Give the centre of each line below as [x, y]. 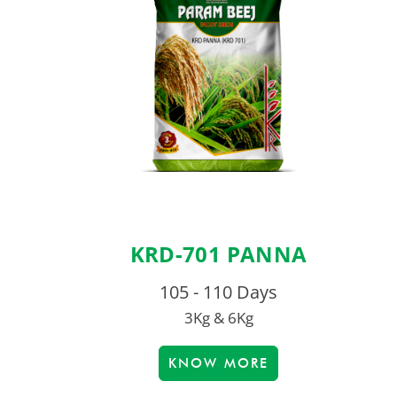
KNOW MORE [218, 364]
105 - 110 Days [218, 292]
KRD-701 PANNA [218, 254]
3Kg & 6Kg [218, 318]
